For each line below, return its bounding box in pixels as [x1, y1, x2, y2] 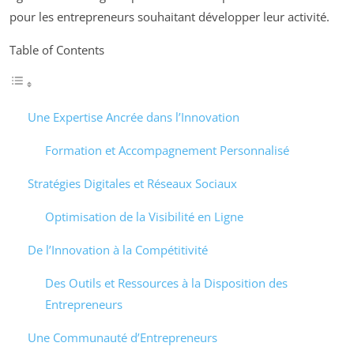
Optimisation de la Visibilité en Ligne [45, 208, 243, 224]
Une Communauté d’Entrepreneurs [27, 329, 217, 345]
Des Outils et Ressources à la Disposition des [45, 274, 288, 291]
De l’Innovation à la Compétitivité [27, 241, 208, 258]
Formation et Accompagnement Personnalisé [45, 141, 289, 158]
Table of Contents [9, 41, 104, 58]
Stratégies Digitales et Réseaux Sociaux [27, 175, 237, 191]
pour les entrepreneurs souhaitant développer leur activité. [9, 8, 330, 24]
